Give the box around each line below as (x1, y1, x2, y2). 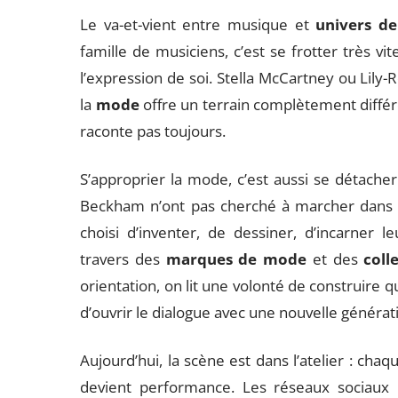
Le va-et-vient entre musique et (80, 14, 316, 35)
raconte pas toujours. (80, 121, 227, 141)
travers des (80, 249, 166, 269)
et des (306, 249, 364, 269)
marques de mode (165, 249, 307, 269)
